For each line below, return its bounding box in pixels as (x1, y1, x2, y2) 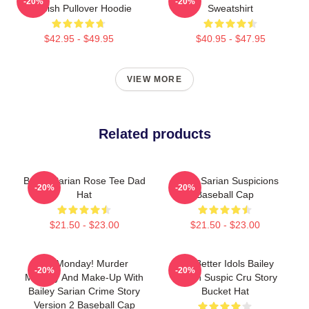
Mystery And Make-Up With (25, 271, 143, 283)
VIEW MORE (127, 74, 182, 84)
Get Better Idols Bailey (176, 257, 274, 269)
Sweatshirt (208, 2, 253, 14)
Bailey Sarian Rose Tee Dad (23, 175, 146, 186)
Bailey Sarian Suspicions (171, 175, 279, 186)
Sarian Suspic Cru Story (172, 271, 277, 283)
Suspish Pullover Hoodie (26, 2, 132, 14)
